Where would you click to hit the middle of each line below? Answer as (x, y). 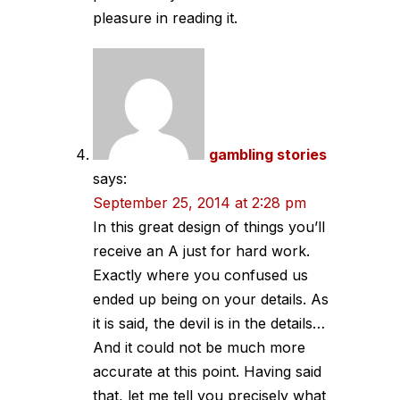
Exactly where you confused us (200, 275)
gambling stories (268, 154)
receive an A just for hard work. (201, 250)
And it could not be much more (199, 347)
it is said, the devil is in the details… (209, 323)
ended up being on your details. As (211, 299)
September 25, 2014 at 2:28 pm (200, 202)
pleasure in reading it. (165, 17)
